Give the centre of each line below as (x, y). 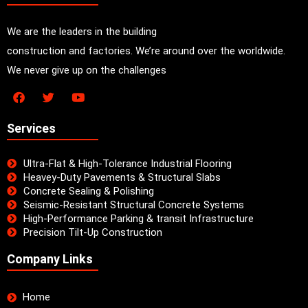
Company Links (50, 259)
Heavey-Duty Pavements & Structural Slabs (122, 178)
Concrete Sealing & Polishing (88, 191)
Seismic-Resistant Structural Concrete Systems (133, 205)
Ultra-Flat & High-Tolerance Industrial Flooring (127, 164)
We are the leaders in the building (82, 32)
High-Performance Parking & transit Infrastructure (138, 219)
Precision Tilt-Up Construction (92, 233)
